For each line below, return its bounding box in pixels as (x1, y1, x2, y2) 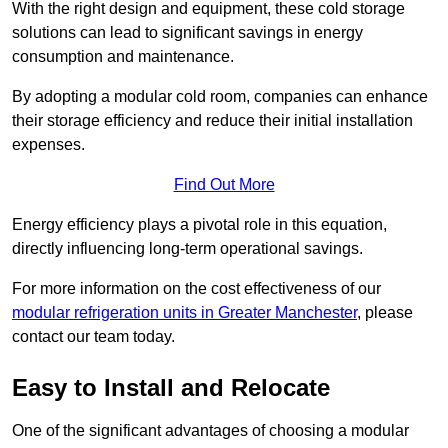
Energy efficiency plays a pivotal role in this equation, (12, 216, 387, 234)
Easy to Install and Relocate (12, 374, 330, 402)
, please (357, 304, 413, 322)
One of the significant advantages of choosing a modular (12, 422, 409, 440)
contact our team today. (12, 328, 175, 346)
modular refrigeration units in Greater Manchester (12, 304, 357, 322)
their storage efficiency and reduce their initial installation (12, 112, 413, 130)
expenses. (12, 136, 89, 154)
